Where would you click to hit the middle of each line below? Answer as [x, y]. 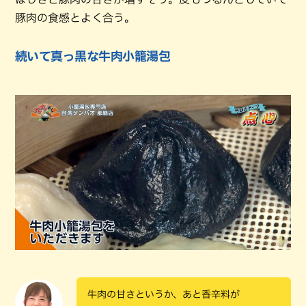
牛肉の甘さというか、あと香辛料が [164, 294]
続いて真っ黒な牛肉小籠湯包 [93, 56]
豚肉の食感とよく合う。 [75, 17]
